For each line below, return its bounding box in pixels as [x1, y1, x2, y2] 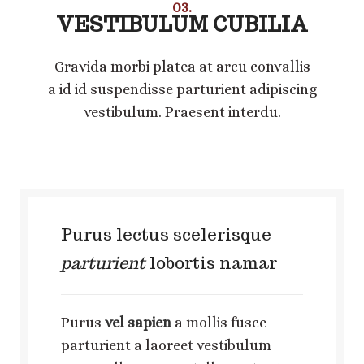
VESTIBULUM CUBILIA [56, 11, 308, 37]
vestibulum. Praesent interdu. [83, 103, 281, 120]
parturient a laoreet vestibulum [61, 336, 271, 353]
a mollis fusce [171, 314, 266, 331]
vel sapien [105, 314, 171, 331]
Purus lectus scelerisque [61, 223, 271, 245]
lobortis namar [145, 252, 277, 274]
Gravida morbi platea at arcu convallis [54, 58, 310, 75]
